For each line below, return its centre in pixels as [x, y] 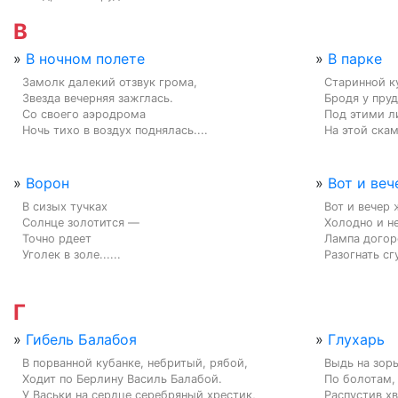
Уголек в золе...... [72, 254]
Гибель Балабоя [81, 339]
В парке [355, 58]
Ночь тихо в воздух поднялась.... [115, 130]
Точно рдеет [57, 238]
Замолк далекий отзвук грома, [110, 82]
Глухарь [356, 339]
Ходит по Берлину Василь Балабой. [122, 378]
